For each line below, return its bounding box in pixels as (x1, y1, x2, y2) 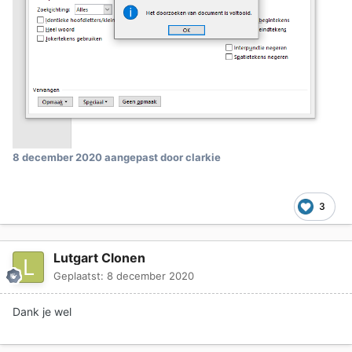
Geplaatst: (53, 269, 107, 282)
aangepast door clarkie (102, 150, 221, 163)
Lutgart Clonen (53, 249, 145, 266)
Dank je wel (13, 304, 71, 318)
